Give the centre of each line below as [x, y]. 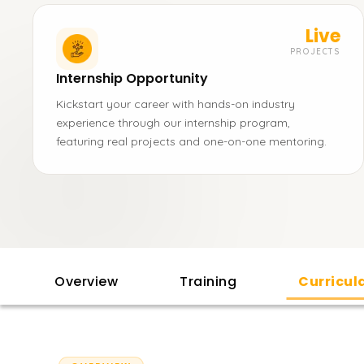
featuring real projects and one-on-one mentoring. [191, 141]
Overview [86, 282]
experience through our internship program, [173, 123]
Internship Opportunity [132, 78]
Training [208, 282]
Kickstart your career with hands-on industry [175, 104]
